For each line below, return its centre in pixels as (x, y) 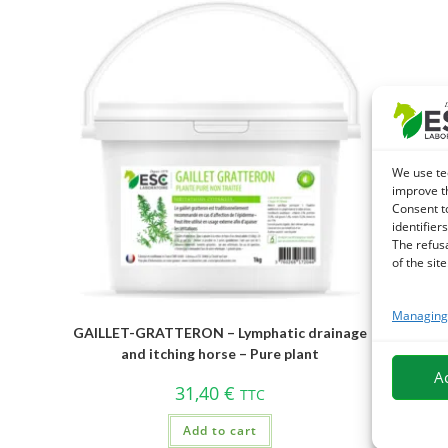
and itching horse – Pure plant (220, 354)
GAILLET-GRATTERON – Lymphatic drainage (220, 333)
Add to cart (220, 431)
